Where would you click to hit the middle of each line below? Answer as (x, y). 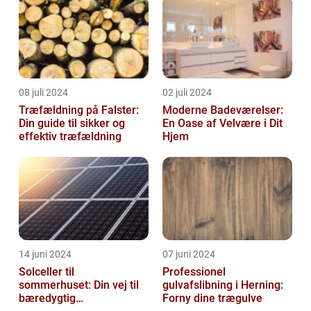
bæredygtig (47, 298)
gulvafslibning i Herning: (223, 285)
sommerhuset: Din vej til (79, 285)
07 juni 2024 (189, 254)
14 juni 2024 (45, 254)
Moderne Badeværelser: (223, 110)
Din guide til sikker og (72, 123)
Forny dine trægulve (212, 298)
